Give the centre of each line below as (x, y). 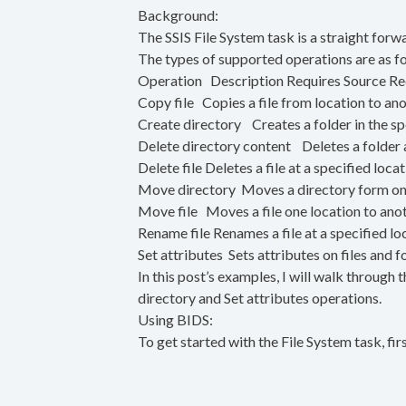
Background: (178, 15)
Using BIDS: (175, 319)
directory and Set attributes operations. (260, 298)
